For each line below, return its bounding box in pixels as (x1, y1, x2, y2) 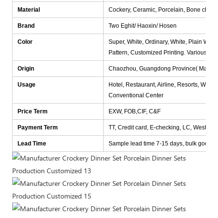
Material (18, 6, 40, 13)
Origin (18, 65, 34, 72)
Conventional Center (109, 92, 163, 99)
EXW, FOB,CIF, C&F (109, 108, 161, 115)
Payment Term (18, 124, 58, 131)
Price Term (18, 108, 48, 115)
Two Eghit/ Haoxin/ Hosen (109, 22, 177, 29)
